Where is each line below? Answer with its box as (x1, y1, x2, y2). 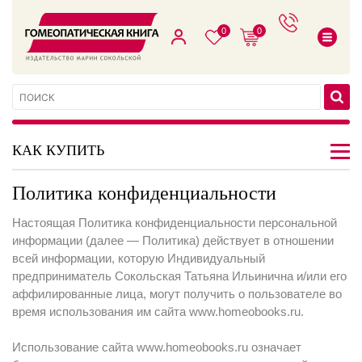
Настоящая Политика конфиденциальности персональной (12, 216, 337, 229)
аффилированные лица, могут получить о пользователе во (12, 287, 342, 301)
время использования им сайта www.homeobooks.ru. (12, 305, 307, 318)
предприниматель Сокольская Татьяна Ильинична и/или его (12, 269, 347, 283)
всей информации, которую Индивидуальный (12, 251, 265, 265)
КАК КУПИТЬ (12, 140, 104, 159)
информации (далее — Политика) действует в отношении (12, 234, 334, 247)
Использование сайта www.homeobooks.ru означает (12, 340, 301, 354)
